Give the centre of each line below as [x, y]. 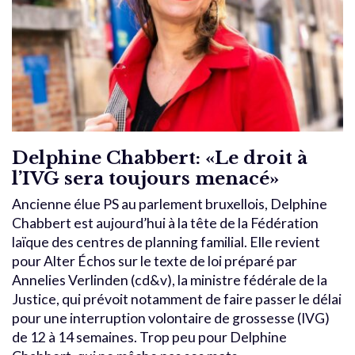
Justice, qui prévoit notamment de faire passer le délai [177, 299]
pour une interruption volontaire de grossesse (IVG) [171, 318]
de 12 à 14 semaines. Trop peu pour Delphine [149, 337]
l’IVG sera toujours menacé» [145, 178]
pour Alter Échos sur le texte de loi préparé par [155, 261]
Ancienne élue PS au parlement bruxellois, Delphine [170, 204]
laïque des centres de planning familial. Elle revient [166, 242]
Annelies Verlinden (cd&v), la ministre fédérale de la [170, 280]
